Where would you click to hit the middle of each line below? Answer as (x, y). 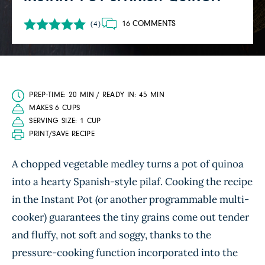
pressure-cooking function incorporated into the (125, 253)
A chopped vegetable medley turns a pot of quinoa (128, 164)
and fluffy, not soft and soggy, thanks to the (112, 235)
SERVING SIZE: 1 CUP (65, 121)
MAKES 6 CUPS (55, 108)
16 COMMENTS (148, 24)
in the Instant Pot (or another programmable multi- (130, 199)
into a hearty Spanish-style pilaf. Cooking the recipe (132, 182)
